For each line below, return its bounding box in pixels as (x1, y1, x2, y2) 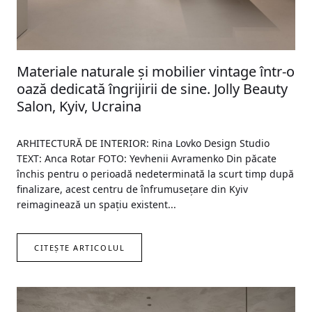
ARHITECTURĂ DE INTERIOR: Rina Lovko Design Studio (17, 136, 270, 150)
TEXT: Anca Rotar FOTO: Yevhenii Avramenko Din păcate (17, 152, 276, 166)
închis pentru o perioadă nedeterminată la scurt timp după (17, 167, 294, 181)
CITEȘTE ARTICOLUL (34, 242, 125, 253)
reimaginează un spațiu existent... (17, 198, 176, 212)
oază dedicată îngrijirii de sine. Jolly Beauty (17, 79, 288, 99)
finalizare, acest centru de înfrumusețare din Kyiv (17, 182, 248, 196)
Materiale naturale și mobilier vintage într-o (17, 62, 295, 81)
